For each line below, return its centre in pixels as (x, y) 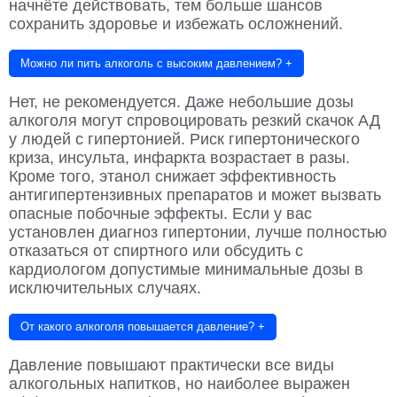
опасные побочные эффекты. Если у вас (160, 213)
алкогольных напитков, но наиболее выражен (179, 384)
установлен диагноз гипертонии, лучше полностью (198, 232)
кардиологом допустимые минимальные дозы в (186, 269)
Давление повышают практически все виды (171, 366)
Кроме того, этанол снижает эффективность (172, 176)
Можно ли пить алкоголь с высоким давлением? (151, 63)
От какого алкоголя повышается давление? (137, 326)
